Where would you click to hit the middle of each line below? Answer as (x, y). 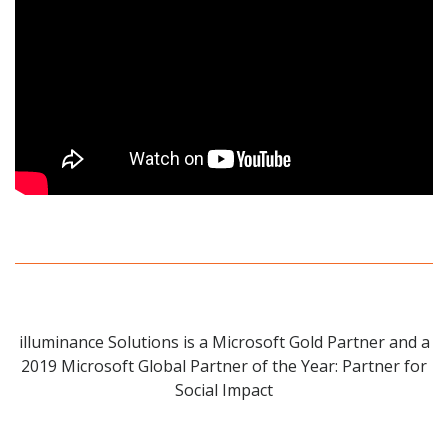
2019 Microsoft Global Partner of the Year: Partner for (224, 366)
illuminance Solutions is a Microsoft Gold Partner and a (224, 342)
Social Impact (224, 390)
